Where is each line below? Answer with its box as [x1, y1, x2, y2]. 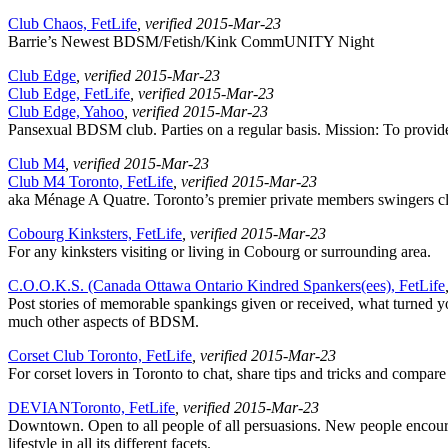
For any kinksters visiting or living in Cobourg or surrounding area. [8, 243, 431, 261]
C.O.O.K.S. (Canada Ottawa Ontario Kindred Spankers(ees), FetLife [8, 277, 445, 295]
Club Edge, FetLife [8, 85, 130, 103]
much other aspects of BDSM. [8, 313, 199, 331]
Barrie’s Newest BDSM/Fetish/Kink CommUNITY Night [8, 33, 374, 51]
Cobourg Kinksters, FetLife [8, 225, 182, 243]
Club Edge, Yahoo [8, 103, 124, 121]
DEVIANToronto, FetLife [8, 399, 175, 417]
